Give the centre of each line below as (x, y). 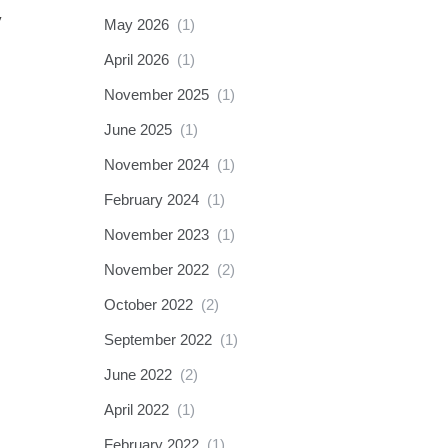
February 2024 (151, 199)
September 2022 (157, 339)
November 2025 (156, 94)
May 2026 (136, 24)
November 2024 (156, 164)
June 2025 (137, 129)
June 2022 (137, 374)
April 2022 (136, 409)
